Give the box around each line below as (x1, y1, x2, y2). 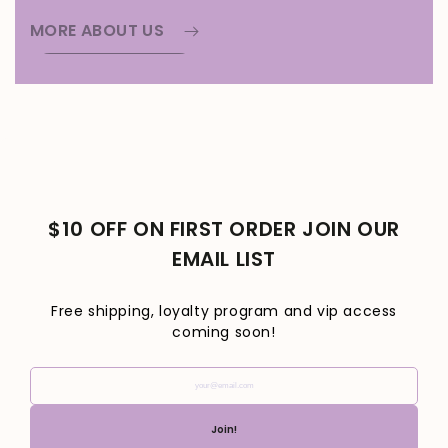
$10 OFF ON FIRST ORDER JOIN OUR (48, 215, 400, 244)
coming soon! (172, 321, 276, 342)
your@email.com (29, 368, 163, 390)
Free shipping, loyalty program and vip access (50, 300, 397, 321)
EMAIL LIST (172, 245, 276, 274)
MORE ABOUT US (30, 19, 165, 43)
